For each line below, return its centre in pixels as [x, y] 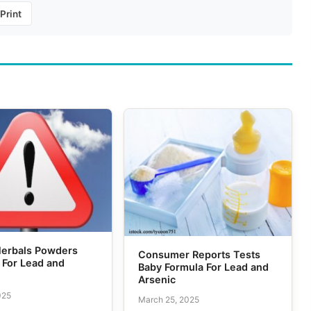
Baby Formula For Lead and [203, 267]
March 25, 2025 [168, 299]
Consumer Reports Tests [199, 255]
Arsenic [157, 280]
